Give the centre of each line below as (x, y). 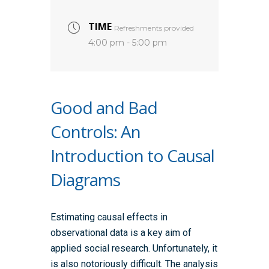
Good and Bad (104, 107)
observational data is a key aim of (121, 232)
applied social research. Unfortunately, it (134, 248)
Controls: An (95, 131)
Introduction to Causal (132, 155)
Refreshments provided (154, 28)
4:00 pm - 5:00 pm (128, 42)
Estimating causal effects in (109, 217)
